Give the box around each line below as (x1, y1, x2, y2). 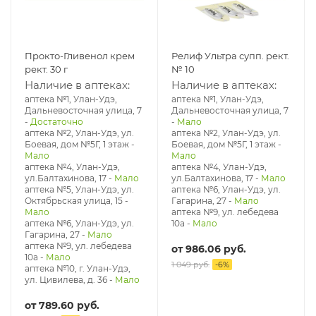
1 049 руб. (171, 260, 209, 269)
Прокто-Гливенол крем (25, 50, 135, 61)
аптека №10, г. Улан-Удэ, (25, 263, 130, 274)
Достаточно (30, 116, 83, 127)
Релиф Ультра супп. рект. (171, 50, 289, 61)
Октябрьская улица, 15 (25, 195, 123, 206)
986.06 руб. (186, 243, 246, 255)
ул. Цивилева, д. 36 (25, 274, 107, 285)
